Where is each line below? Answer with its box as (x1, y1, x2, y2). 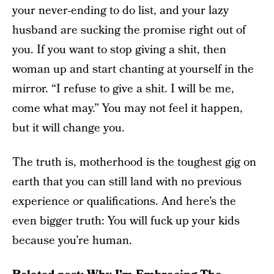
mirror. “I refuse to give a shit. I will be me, (12, 80, 234, 97)
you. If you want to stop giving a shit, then (12, 41, 226, 58)
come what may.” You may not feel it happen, (12, 100, 243, 117)
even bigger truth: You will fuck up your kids (12, 212, 240, 229)
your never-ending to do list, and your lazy (12, 2, 229, 19)
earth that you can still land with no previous (12, 173, 242, 190)
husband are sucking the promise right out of (12, 21, 246, 39)
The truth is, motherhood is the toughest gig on (12, 154, 256, 171)
